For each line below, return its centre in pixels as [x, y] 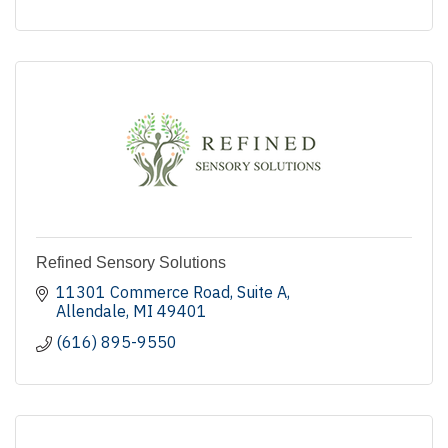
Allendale [91, 310]
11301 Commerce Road [143, 291]
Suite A [262, 291]
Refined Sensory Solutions [131, 262]
